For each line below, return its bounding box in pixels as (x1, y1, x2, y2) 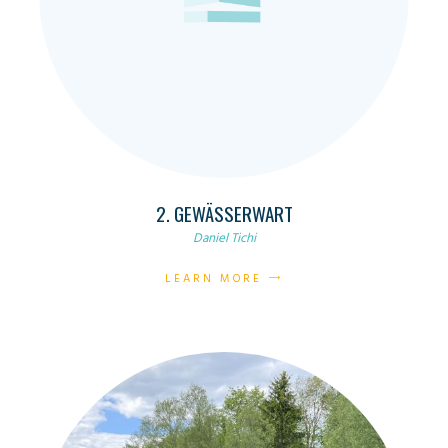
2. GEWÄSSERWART (155, 198, 293, 228)
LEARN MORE (165, 269, 263, 288)
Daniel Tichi (192, 227, 256, 249)
